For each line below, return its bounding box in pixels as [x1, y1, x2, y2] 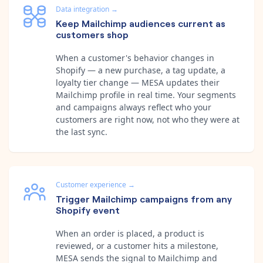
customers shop [56, 27, 129, 41]
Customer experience [56, 179, 126, 190]
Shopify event [56, 203, 120, 216]
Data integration [56, 4, 109, 14]
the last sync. [56, 126, 107, 137]
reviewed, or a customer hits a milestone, [56, 240, 218, 251]
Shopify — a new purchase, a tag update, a [56, 64, 225, 76]
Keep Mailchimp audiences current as [56, 16, 225, 29]
